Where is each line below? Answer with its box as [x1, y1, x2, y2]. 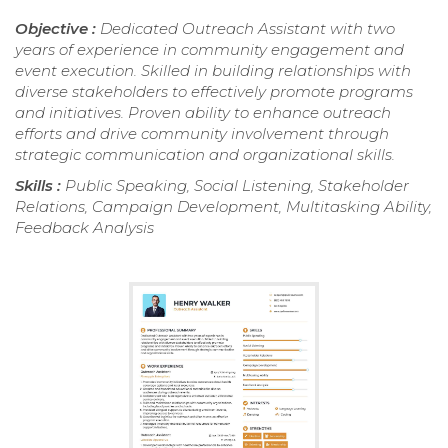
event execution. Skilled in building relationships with [15, 60, 411, 80]
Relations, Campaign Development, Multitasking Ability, [15, 196, 432, 216]
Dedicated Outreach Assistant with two [100, 18, 395, 38]
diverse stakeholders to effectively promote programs [15, 81, 413, 101]
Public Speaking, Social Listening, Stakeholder [65, 175, 409, 195]
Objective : [15, 18, 100, 38]
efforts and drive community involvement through [15, 123, 389, 143]
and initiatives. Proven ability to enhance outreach [15, 102, 391, 122]
